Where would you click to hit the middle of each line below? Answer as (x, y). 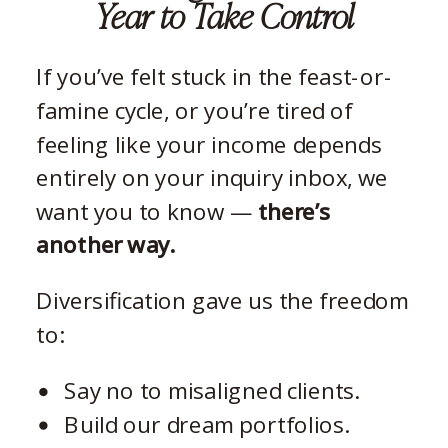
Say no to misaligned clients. (211, 390)
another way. (106, 244)
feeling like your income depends (209, 143)
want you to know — (147, 211)
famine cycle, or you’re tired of (194, 110)
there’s (294, 211)
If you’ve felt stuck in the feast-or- (214, 76)
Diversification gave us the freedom (222, 300)
